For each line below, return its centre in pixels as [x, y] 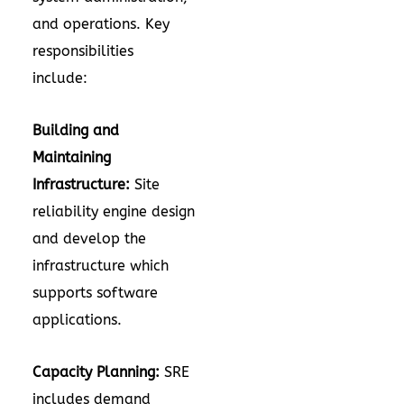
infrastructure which [101, 266]
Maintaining [72, 157]
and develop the [89, 239]
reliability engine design [114, 211]
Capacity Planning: [98, 372]
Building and [76, 130]
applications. [79, 320]
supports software [95, 293]
